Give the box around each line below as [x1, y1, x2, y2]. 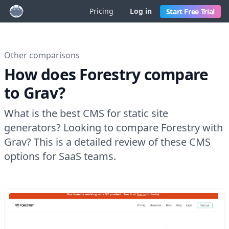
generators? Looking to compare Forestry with [4, 121, 223, 134]
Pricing [89, 6, 113, 16]
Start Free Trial [166, 6, 215, 16]
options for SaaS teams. [4, 149, 116, 163]
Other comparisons [4, 50, 80, 61]
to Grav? [4, 82, 65, 103]
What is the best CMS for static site [4, 106, 168, 120]
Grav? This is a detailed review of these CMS [4, 135, 211, 149]
